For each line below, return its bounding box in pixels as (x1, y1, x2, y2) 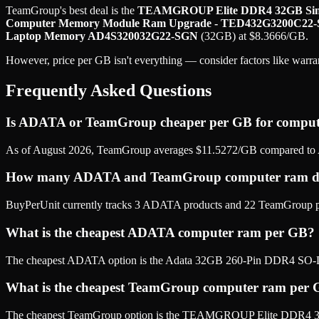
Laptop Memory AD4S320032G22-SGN (6, 30, 198, 43)
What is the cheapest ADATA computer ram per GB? (6, 224, 315, 240)
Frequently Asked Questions (6, 81, 211, 100)
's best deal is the (60, 4, 135, 17)
